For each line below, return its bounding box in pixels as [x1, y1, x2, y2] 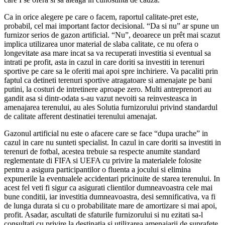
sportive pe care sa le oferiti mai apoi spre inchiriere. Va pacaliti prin [4, 66, 218, 75]
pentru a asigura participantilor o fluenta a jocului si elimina [4, 165, 191, 174]
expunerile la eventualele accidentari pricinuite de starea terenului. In [4, 174, 220, 183]
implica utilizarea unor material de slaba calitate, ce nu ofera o [4, 39, 198, 48]
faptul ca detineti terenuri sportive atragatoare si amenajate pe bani [4, 75, 212, 84]
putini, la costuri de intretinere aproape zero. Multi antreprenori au [4, 84, 211, 93]
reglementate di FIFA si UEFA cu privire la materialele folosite [4, 156, 201, 165]
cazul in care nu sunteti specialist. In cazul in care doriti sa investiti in [4, 138, 221, 147]
